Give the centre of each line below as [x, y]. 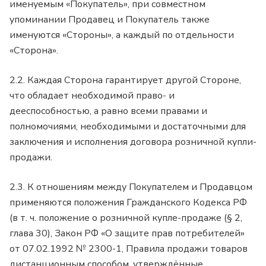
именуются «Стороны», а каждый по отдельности [122, 35]
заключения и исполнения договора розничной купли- [133, 142]
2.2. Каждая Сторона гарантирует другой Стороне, [125, 80]
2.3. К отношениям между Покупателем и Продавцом [131, 187]
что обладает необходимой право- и [92, 95]
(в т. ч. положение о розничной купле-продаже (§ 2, [126, 218]
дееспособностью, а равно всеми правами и [108, 111]
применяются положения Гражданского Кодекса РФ [128, 202]
